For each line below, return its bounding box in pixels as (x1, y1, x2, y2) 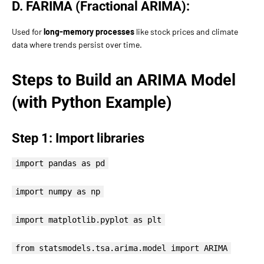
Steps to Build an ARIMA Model (12, 70, 236, 90)
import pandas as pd (15, 158, 105, 168)
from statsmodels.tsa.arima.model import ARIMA (15, 243, 227, 253)
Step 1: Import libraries (12, 130, 144, 146)
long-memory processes (44, 26, 134, 37)
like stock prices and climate (134, 26, 238, 37)
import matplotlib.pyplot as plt (15, 214, 161, 225)
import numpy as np (15, 186, 100, 196)
